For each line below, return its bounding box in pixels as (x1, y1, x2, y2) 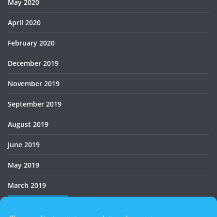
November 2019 (8, 78, 60, 88)
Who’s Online (14, 197, 62, 208)
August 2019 (8, 119, 48, 129)
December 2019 (8, 58, 59, 68)
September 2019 (8, 99, 62, 108)
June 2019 (8, 139, 40, 149)
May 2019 (8, 160, 39, 170)
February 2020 (8, 38, 55, 47)
